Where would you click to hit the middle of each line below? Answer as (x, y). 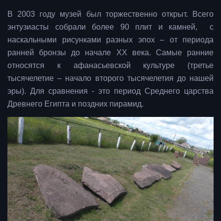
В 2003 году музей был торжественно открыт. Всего (110, 14)
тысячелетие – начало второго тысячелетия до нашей (110, 78)
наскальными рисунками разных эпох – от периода (110, 40)
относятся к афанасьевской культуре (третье (110, 66)
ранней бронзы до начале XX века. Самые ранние (110, 53)
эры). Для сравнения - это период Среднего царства (110, 91)
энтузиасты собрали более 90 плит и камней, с (110, 27)
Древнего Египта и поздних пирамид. (75, 104)
